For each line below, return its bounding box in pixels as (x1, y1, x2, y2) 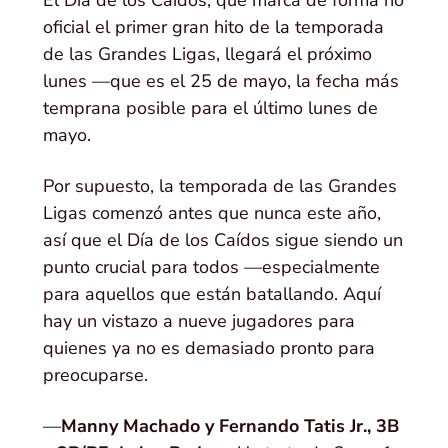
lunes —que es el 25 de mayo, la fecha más (43, 68, 400, 93)
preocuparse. (43, 362, 149, 387)
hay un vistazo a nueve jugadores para (43, 308, 356, 333)
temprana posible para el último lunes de (43, 95, 379, 120)
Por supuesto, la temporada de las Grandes (43, 173, 398, 198)
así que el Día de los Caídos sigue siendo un (43, 227, 404, 252)
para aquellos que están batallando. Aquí (43, 281, 382, 306)
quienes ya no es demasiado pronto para (43, 335, 376, 360)
